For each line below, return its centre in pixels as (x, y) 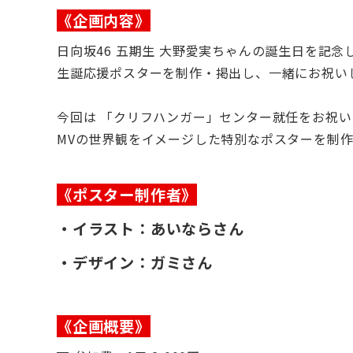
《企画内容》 (104, 20)
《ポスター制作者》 (127, 194)
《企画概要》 (104, 326)
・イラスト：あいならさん (150, 228)
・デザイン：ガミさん (135, 262)
